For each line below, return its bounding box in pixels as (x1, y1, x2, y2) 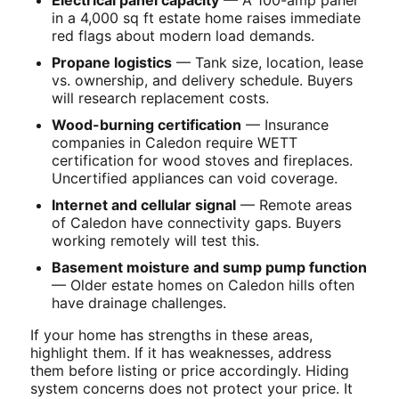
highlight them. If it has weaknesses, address (30, 343, 331, 362)
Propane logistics (52, 53, 172, 71)
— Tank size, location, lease (172, 53, 363, 71)
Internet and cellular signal (52, 195, 236, 214)
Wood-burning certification (52, 115, 241, 134)
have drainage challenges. (52, 293, 226, 312)
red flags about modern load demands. (52, 26, 314, 45)
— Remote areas (236, 195, 352, 214)
